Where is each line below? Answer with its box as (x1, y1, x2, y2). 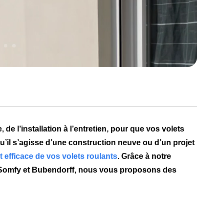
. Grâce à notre (117, 152, 172, 161)
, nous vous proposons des (74, 166, 177, 175)
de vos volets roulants (33, 152, 118, 161)
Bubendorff (32, 166, 75, 175)
